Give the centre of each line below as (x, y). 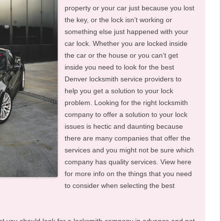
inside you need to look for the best (119, 67)
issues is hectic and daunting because (124, 126)
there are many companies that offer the (128, 138)
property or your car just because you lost (129, 8)
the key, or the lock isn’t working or (118, 20)
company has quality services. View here (128, 162)
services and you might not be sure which (129, 150)
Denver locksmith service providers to (123, 79)
